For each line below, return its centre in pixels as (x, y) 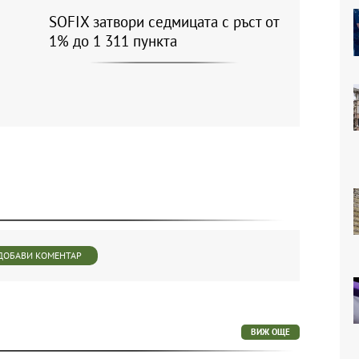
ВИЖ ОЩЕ (270, 331)
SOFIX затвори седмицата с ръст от (164, 21)
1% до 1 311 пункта (113, 40)
